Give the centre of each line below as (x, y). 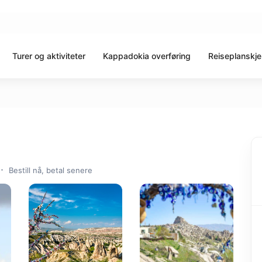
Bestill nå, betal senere (51, 170)
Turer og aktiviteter (49, 56)
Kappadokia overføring (147, 56)
